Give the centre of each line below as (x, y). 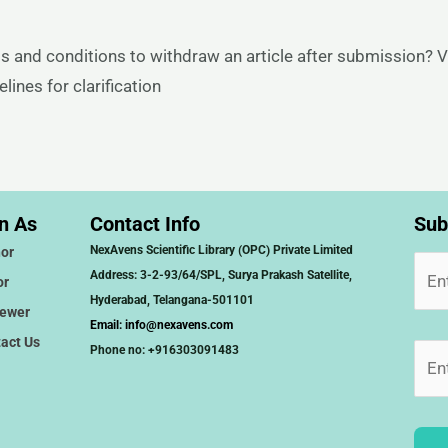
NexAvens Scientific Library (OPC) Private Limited (222, 250)
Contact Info (145, 224)
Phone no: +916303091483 (165, 350)
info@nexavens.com (179, 325)
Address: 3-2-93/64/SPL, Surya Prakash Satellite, (221, 275)
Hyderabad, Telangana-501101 (172, 300)
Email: (108, 325)
